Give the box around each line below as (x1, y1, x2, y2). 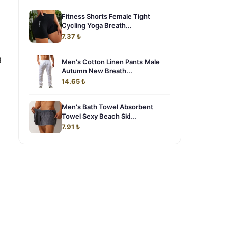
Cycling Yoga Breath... (62, 21, 132, 30)
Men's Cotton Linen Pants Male (62, 58, 160, 66)
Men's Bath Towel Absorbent (62, 103, 153, 111)
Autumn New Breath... (62, 67, 132, 75)
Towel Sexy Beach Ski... (62, 112, 136, 120)
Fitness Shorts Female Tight (62, 12, 150, 20)
